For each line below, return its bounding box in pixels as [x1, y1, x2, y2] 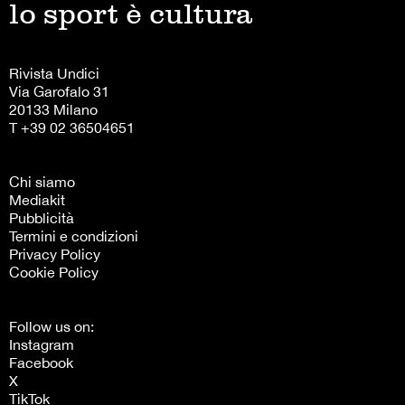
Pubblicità [9, 210, 74, 227]
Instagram [9, 336, 74, 353]
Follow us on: [9, 318, 94, 335]
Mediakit [9, 192, 65, 209]
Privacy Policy [9, 246, 100, 263]
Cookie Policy [9, 264, 99, 281]
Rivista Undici [9, 65, 99, 82]
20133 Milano [9, 101, 98, 118]
